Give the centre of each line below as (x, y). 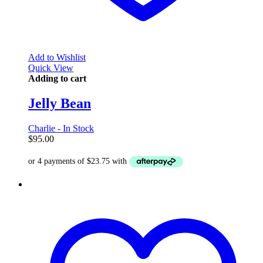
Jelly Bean (60, 103)
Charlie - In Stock (61, 128)
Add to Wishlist (57, 57)
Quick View (51, 68)
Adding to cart (57, 78)
